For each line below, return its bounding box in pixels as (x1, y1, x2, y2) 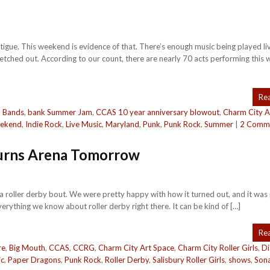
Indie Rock (25, 119, 62, 129)
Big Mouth (9, 243, 45, 253)
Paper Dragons (8, 255, 61, 265)
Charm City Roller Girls (178, 243, 258, 253)
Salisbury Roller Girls (152, 255, 225, 265)
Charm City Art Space (98, 243, 174, 253)
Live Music (66, 119, 102, 129)
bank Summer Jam (28, 107, 92, 117)
